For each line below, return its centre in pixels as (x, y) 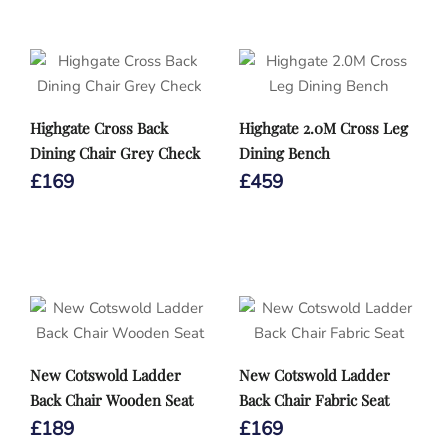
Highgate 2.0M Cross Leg (323, 128)
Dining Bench (284, 153)
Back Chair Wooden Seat (111, 400)
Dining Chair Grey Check (115, 153)
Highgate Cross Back (99, 128)
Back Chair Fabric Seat (314, 400)
